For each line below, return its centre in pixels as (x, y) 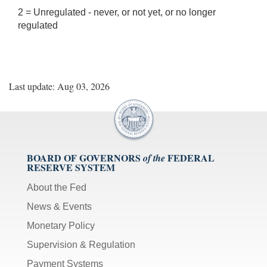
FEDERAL (191, 157)
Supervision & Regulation (81, 244)
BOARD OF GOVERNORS (84, 157)
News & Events (59, 206)
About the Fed (57, 187)
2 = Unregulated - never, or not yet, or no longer (117, 12)
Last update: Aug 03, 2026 (59, 86)
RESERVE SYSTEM (71, 167)
